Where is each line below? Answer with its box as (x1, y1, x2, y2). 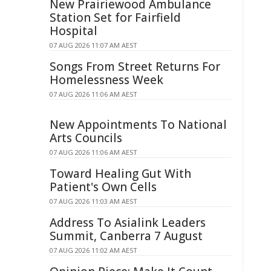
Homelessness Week (50, 72, 163, 88)
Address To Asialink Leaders (50, 215, 206, 230)
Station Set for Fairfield (50, 10, 181, 25)
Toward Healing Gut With (50, 166, 191, 181)
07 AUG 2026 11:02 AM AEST (50, 246, 137, 255)
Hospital (50, 23, 97, 39)
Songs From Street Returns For (50, 59, 220, 74)
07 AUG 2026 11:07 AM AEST (50, 41, 137, 50)
